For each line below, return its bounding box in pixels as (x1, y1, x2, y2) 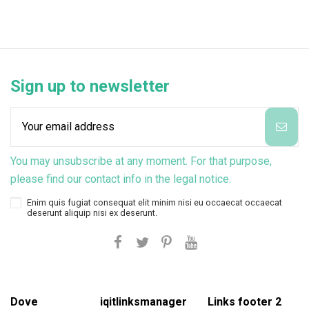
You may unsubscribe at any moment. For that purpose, (10, 154, 272, 168)
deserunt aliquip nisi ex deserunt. (27, 207, 157, 218)
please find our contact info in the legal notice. (10, 172, 231, 186)
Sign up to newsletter (10, 77, 170, 96)
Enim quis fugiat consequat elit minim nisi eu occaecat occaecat (27, 197, 282, 208)
